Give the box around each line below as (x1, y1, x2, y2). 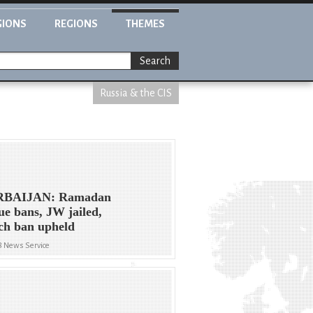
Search (140, 55, 170, 67)
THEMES (126, 18, 165, 29)
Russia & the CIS (100, 87, 172, 99)
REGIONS (54, 18, 98, 29)
